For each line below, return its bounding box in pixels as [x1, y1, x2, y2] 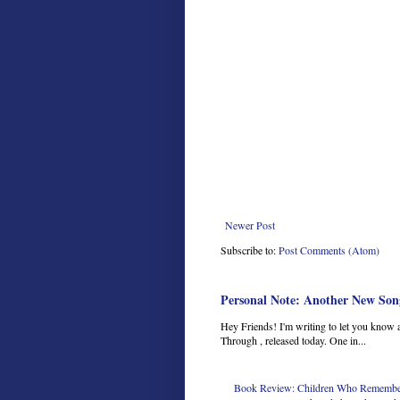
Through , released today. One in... [221, 333, 366, 348]
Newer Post [225, 218, 275, 233]
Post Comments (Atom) [279, 243, 379, 258]
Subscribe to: [221, 243, 279, 258]
